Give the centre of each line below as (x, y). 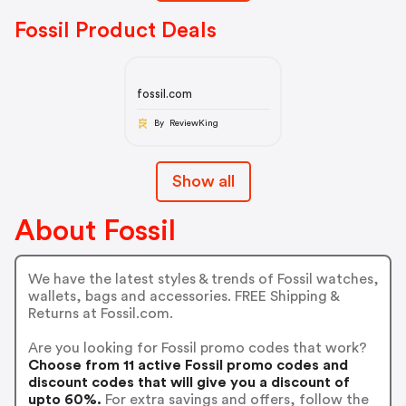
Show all (203, 182)
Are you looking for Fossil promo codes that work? (197, 348)
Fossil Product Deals (116, 31)
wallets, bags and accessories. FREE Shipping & (183, 296)
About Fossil (95, 232)
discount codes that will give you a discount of (188, 382)
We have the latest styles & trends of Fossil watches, (203, 279)
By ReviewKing (193, 123)
